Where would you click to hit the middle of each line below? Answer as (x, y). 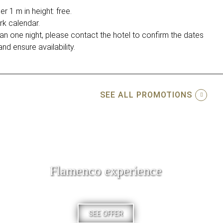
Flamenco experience (106, 171)
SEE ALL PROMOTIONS (146, 95)
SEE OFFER (106, 213)
